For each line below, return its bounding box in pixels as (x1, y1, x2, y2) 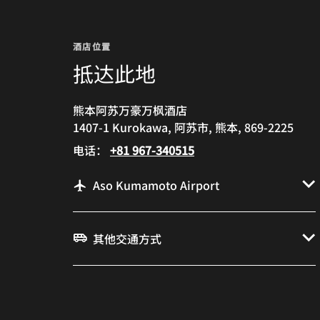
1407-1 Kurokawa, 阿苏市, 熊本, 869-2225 (73, 118, 294, 136)
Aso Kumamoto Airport (93, 176, 219, 194)
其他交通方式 (93, 229, 161, 247)
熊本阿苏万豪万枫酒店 (73, 101, 187, 119)
